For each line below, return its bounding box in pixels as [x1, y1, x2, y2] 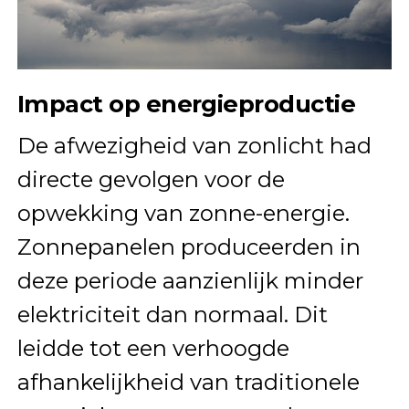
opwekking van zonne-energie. [16, 200, 350, 227]
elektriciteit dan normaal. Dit [16, 301, 328, 329]
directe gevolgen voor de [16, 166, 285, 194]
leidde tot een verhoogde [16, 335, 289, 362]
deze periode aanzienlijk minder [16, 267, 363, 295]
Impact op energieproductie [16, 89, 356, 119]
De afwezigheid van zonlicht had [16, 132, 372, 160]
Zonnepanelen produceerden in [16, 234, 361, 261]
